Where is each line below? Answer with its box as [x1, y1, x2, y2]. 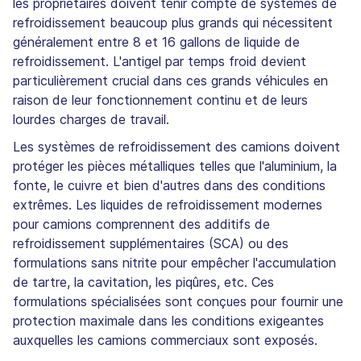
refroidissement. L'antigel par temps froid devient [13, 52, 306, 69]
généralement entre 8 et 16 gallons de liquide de [13, 33, 300, 50]
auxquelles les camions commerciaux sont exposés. [13, 331, 317, 348]
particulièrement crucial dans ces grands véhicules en [13, 72, 328, 89]
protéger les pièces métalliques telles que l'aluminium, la [13, 157, 337, 174]
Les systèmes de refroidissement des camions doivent [13, 138, 340, 155]
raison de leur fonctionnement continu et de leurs [13, 91, 308, 108]
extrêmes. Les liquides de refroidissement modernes [13, 196, 322, 213]
